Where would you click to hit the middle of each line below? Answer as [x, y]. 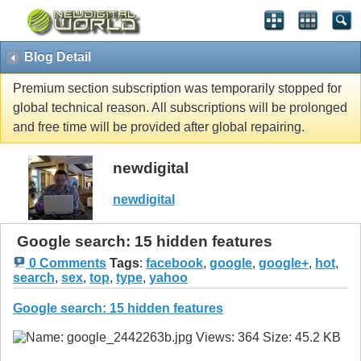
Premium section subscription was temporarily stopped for [177, 89]
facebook [174, 263]
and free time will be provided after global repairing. [159, 127]
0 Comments [66, 263]
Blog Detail [58, 57]
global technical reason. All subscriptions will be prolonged [180, 108]
